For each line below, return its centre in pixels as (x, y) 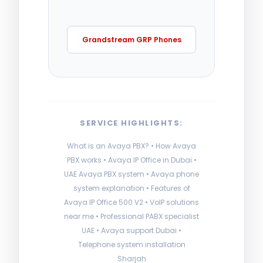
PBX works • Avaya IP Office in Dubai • (131, 160)
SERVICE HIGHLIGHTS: (131, 123)
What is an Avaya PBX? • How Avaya (131, 146)
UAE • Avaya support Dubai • (131, 230)
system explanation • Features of (131, 188)
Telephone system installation (131, 244)
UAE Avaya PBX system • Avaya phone (131, 174)
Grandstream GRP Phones (131, 39)
